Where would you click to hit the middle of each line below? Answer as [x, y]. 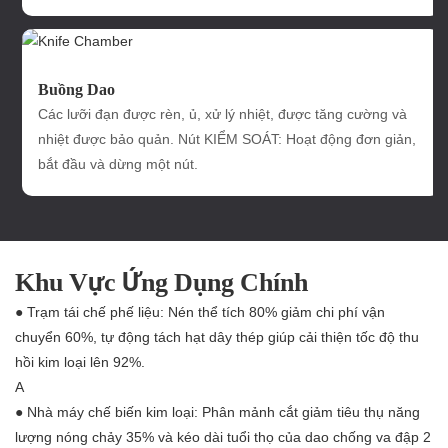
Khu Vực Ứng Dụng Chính [161, 281]
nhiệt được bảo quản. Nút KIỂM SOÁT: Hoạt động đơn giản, [227, 139]
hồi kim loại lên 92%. [80, 362]
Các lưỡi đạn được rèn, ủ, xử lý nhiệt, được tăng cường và [223, 114]
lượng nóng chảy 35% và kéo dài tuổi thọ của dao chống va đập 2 [223, 437]
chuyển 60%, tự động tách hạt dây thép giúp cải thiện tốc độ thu [217, 337]
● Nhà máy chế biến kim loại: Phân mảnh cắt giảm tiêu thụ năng [217, 412]
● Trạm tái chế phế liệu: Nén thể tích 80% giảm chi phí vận [200, 312]
